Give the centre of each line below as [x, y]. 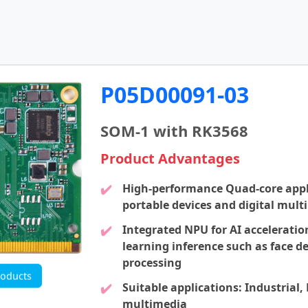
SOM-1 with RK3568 [174, 131]
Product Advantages [170, 158]
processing [152, 263]
